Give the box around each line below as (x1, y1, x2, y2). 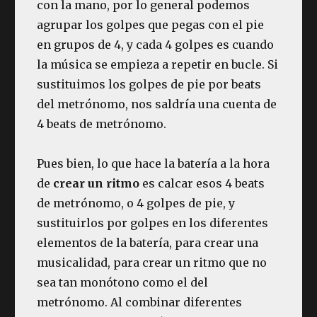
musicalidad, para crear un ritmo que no (37, 255, 267, 270)
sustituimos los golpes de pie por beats (37, 76, 262, 91)
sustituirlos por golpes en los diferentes (37, 215, 269, 230)
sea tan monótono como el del (37, 275, 209, 289)
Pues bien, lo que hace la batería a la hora (37, 156, 270, 171)
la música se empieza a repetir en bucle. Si (37, 57, 279, 71)
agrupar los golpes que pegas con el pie (37, 17, 265, 32)
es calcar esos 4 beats (139, 175, 265, 190)
